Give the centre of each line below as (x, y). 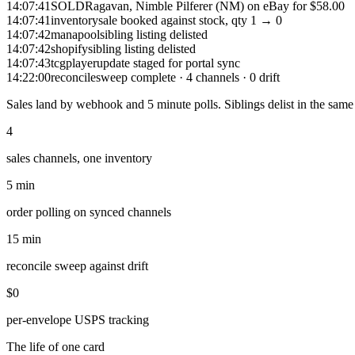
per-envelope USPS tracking (78, 319)
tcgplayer (74, 63)
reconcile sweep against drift (77, 265)
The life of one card (55, 346)
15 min (24, 239)
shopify (69, 48)
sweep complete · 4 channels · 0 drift (188, 77)
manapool (75, 34)
